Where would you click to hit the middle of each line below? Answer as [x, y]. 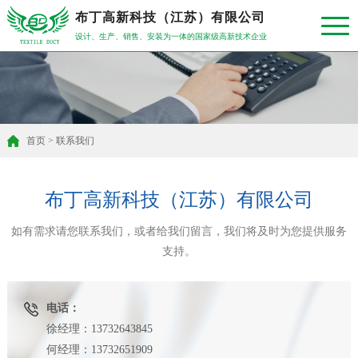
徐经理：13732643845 [100, 329]
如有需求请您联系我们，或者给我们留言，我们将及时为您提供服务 [179, 231]
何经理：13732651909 [100, 350]
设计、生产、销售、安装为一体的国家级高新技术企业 [171, 36]
